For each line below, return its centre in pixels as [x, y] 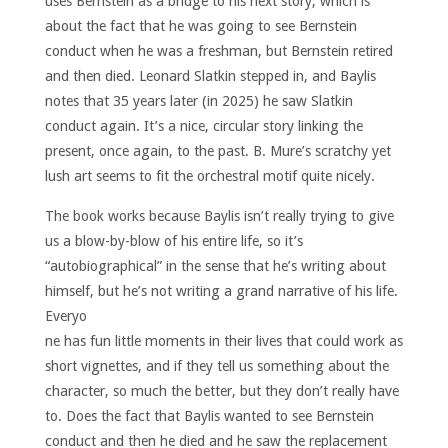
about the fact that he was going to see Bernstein [200, 26]
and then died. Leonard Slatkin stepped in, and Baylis [210, 76]
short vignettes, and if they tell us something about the [216, 365]
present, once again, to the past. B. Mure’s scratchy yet [217, 151]
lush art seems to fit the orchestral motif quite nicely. [209, 176]
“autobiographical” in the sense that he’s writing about [215, 265]
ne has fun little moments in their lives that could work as [223, 340]
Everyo [65, 315]
